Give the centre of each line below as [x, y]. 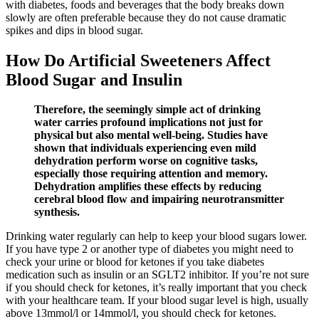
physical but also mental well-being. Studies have [151, 135]
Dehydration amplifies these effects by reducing [148, 187]
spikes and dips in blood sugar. [74, 30]
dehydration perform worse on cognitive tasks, [146, 161]
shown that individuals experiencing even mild [145, 148]
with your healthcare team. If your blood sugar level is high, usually [157, 300]
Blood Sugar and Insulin [94, 79]
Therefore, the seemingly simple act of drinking [147, 110]
